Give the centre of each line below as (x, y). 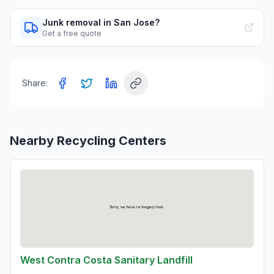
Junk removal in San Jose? (101, 23)
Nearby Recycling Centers (88, 141)
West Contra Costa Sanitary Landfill (106, 260)
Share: (35, 83)
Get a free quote (72, 34)
